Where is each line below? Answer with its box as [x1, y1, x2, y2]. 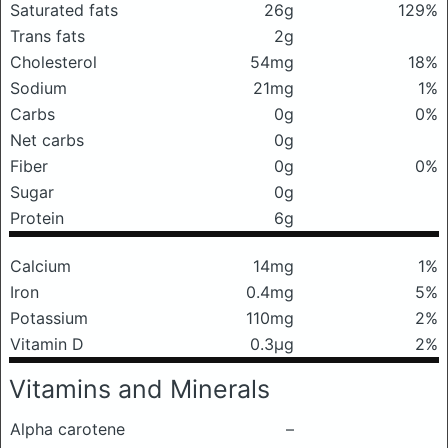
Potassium [10, 308, 88, 328]
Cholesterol [10, 52, 97, 72]
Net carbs [10, 130, 84, 150]
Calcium [10, 256, 71, 276]
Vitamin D [10, 334, 84, 354]
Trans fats [10, 26, 85, 46]
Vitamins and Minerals [9, 374, 270, 404]
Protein [10, 208, 64, 228]
